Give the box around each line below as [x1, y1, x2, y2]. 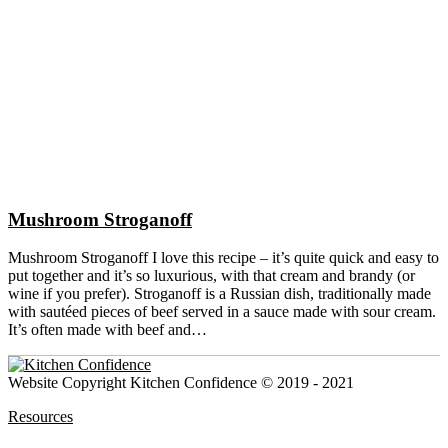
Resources [8, 408, 73, 426]
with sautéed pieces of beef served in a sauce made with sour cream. [8, 303, 436, 321]
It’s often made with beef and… [8, 321, 207, 339]
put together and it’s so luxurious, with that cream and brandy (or [8, 267, 415, 285]
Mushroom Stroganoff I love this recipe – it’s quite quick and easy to [8, 249, 439, 267]
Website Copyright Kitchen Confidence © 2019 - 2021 [8, 374, 354, 392]
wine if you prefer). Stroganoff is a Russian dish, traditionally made [8, 285, 431, 303]
